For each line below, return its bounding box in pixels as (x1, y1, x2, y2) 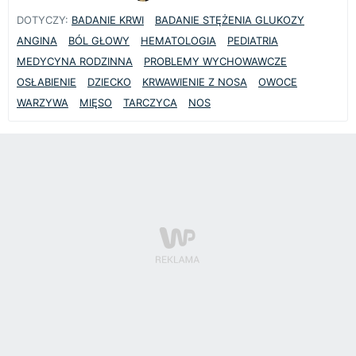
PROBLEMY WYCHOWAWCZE (144, 54, 287, 68)
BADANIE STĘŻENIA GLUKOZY (155, 13, 304, 26)
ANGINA (17, 33, 57, 47)
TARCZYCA (123, 95, 177, 109)
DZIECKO (87, 75, 131, 88)
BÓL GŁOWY (68, 33, 130, 47)
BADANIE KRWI (72, 13, 144, 26)
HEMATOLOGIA (141, 33, 216, 47)
